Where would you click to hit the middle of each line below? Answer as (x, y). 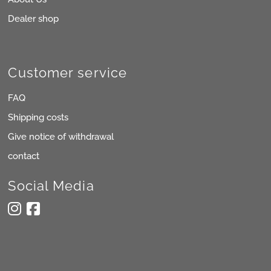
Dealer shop (34, 18)
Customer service (68, 72)
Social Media (51, 185)
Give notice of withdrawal (61, 136)
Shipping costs (38, 117)
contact (24, 156)
